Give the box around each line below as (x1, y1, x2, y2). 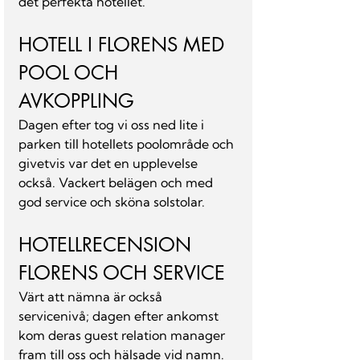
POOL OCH (18, 60, 124, 85)
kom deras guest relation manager (18, 327, 228, 343)
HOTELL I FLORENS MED (18, 32, 230, 57)
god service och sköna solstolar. (18, 194, 205, 210)
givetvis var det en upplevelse (18, 155, 201, 171)
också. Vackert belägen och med (18, 174, 216, 190)
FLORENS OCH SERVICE (18, 260, 225, 285)
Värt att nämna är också (18, 288, 166, 305)
